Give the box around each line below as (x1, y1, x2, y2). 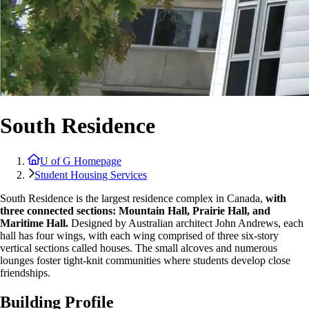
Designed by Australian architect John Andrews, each (68, 217, 303, 229)
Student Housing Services (34, 168, 147, 181)
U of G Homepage (40, 154, 121, 167)
